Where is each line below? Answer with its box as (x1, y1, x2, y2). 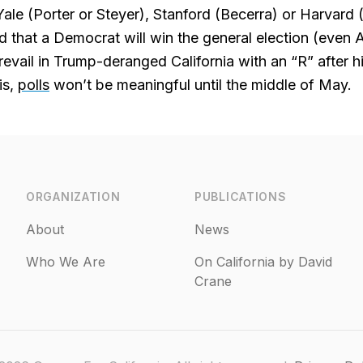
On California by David (194, 254, 332, 270)
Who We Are (26, 254, 105, 270)
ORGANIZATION (26, 190, 121, 203)
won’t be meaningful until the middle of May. (49, 76, 352, 93)
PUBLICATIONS (194, 190, 287, 203)
